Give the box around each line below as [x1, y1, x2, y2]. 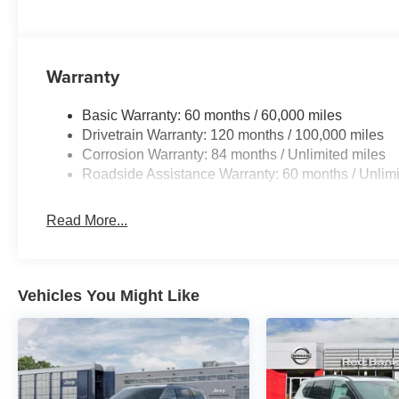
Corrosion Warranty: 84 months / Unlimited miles [82, 147, 387, 163]
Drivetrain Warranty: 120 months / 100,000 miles [82, 127, 385, 143]
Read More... [46, 213, 128, 229]
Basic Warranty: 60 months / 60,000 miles [82, 108, 343, 124]
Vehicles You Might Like [18, 287, 199, 305]
